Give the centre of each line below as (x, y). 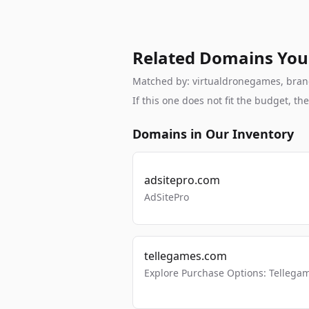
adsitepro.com (182, 180)
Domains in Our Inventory (213, 134)
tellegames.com (186, 256)
